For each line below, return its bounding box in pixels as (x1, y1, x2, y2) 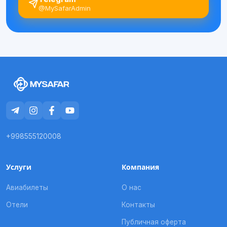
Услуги (6, 163, 31, 172)
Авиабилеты (6, 183, 48, 192)
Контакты (122, 201, 155, 209)
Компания (122, 163, 159, 172)
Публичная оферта (122, 218, 186, 226)
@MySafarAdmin (39, 4, 91, 12)
